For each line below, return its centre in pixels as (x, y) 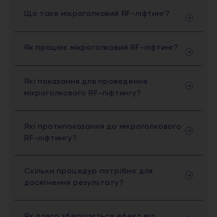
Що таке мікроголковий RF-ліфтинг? (97, 14)
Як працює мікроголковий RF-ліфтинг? (101, 48)
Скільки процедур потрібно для (89, 172)
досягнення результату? (74, 183)
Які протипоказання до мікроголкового (103, 127)
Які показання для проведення (86, 82)
